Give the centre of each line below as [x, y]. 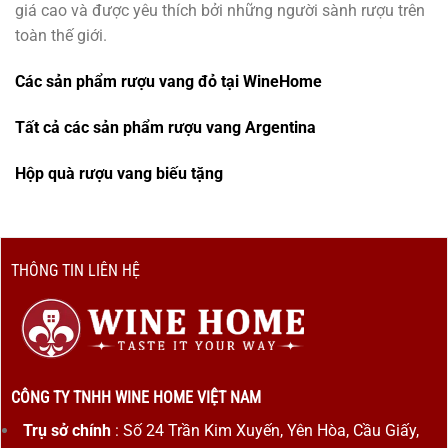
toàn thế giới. [61, 36]
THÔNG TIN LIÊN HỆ [75, 270]
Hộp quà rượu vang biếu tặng [119, 173]
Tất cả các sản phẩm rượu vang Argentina [165, 127]
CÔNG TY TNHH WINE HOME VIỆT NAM [135, 398]
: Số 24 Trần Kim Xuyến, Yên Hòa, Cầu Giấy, [264, 431]
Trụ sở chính [66, 431]
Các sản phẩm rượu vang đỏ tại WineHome [168, 82]
